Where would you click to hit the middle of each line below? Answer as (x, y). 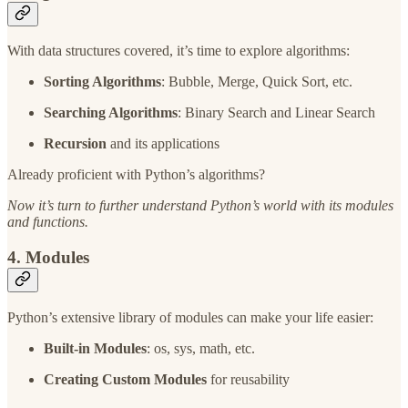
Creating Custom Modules (125, 379)
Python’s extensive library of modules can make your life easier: (190, 317)
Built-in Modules (95, 348)
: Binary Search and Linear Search (276, 113)
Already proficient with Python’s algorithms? (136, 175)
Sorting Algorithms (102, 82)
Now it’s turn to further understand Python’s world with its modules (200, 206)
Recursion (75, 144)
